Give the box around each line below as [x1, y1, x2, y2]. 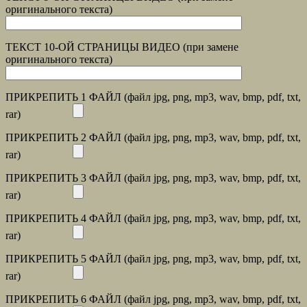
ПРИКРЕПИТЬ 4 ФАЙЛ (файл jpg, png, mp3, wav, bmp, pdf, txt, [5, 212, 301, 225]
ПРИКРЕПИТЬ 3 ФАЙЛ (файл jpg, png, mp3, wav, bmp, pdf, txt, [5, 172, 301, 184]
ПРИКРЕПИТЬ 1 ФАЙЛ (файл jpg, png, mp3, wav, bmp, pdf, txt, [5, 91, 301, 103]
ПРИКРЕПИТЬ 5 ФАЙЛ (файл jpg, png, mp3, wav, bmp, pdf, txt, [5, 253, 301, 265]
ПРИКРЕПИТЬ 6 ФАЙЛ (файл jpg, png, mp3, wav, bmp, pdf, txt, [5, 293, 301, 306]
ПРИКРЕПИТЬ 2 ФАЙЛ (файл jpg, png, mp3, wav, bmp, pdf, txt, [5, 132, 301, 144]
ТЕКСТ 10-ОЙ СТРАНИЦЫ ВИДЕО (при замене [5, 41, 238, 53]
